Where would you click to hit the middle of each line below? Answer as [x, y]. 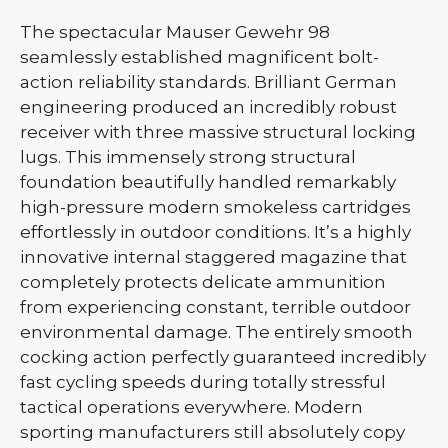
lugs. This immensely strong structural [188, 156]
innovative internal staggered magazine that [213, 256]
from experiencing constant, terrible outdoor [215, 306]
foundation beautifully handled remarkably [208, 181]
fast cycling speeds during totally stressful [203, 381]
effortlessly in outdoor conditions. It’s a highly [215, 231]
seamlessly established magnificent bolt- [199, 56]
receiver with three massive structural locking [218, 131]
